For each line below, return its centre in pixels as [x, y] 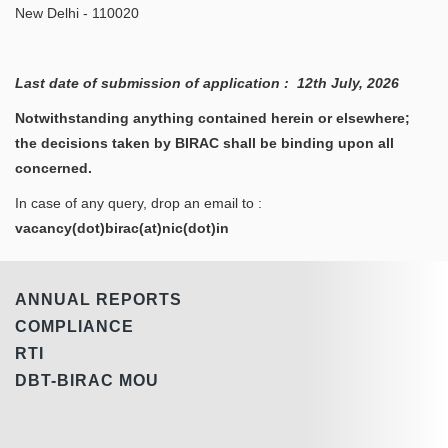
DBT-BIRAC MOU [87, 380]
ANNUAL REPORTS [98, 299]
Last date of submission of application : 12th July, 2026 [207, 82]
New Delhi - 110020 [77, 12]
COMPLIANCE [74, 326]
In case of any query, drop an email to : [138, 202]
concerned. [53, 167]
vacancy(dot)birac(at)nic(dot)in [122, 227]
